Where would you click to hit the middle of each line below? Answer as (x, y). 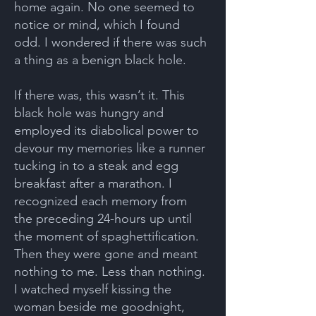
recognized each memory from (101, 201)
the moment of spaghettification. (107, 236)
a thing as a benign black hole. (100, 60)
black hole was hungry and (89, 113)
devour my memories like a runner (110, 148)
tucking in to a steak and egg (96, 166)
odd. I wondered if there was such (110, 42)
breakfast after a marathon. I (93, 183)
